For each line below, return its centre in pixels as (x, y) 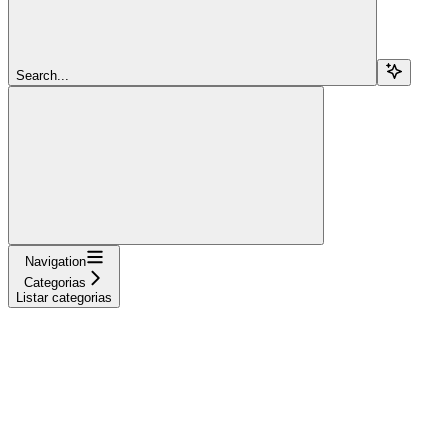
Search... (42, 75)
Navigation (55, 261)
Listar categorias (64, 297)
